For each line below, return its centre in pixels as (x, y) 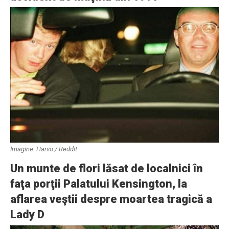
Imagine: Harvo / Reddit (44, 149)
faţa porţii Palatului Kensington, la (99, 184)
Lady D (27, 214)
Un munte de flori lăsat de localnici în (107, 168)
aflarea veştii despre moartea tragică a (111, 199)
